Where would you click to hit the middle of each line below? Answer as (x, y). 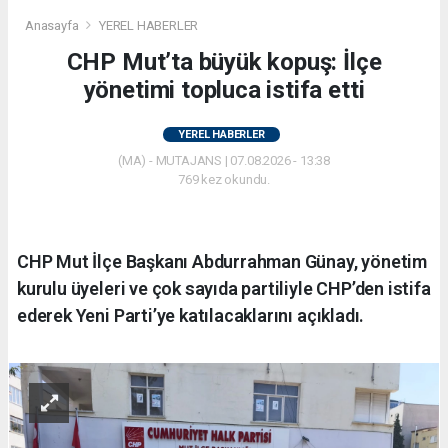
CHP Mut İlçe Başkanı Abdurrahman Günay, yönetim (222, 262)
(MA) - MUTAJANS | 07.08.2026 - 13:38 (224, 161)
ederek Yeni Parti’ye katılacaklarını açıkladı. (191, 316)
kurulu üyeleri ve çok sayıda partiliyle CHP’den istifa (224, 289)
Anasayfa (53, 26)
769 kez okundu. (224, 180)
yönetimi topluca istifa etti (224, 90)
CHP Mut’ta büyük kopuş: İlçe (224, 62)
